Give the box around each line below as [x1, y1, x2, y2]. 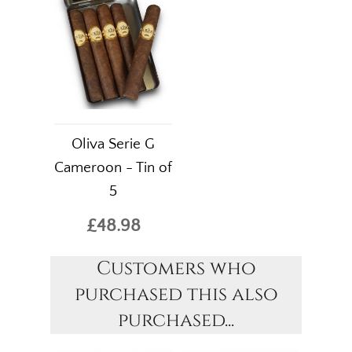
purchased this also [74, 282, 278, 308]
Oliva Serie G [71, 136, 155, 153]
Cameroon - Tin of [54, 159, 172, 177]
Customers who [96, 256, 256, 282]
